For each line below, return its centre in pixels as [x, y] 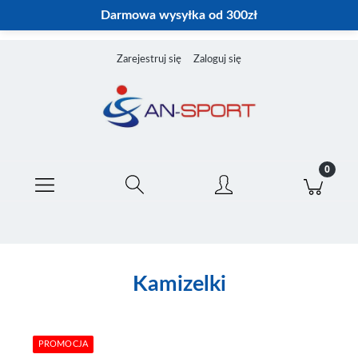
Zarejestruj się [149, 60]
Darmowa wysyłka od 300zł [179, 15]
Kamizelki [179, 284]
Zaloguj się [217, 60]
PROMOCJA [63, 344]
